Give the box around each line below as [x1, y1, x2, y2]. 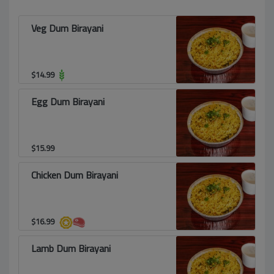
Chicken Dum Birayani [31, 166, 118, 184]
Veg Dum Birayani [31, 19, 103, 37]
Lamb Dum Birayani [31, 239, 111, 257]
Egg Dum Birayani [31, 92, 105, 111]
